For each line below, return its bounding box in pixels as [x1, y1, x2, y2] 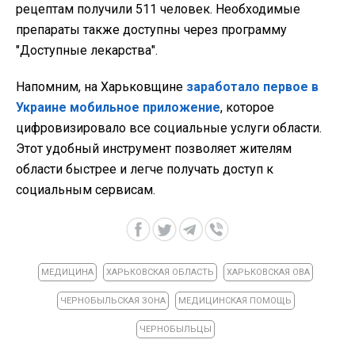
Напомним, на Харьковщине [16, 78, 186, 94]
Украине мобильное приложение [16, 99, 220, 115]
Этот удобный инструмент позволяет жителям [16, 140, 292, 156]
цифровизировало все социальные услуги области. [16, 120, 322, 136]
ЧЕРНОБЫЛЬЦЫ [139, 323, 212, 334]
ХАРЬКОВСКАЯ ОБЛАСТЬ [106, 266, 214, 277]
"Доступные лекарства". [16, 42, 158, 58]
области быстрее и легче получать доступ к [16, 161, 273, 177]
